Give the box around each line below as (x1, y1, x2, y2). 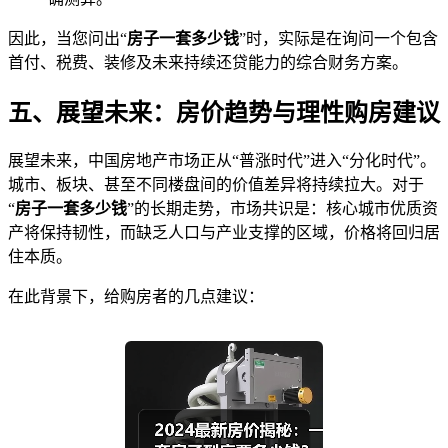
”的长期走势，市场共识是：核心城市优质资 (127, 200, 438, 218)
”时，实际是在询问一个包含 (239, 29, 438, 47)
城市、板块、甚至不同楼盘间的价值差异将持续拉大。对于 (8, 176, 424, 194)
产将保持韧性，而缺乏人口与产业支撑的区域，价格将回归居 (8, 224, 440, 242)
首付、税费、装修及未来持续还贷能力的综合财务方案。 (8, 53, 408, 71)
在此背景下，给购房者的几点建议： (8, 288, 264, 306)
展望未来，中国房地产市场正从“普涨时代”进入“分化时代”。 (8, 152, 436, 170)
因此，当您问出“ (8, 29, 127, 47)
